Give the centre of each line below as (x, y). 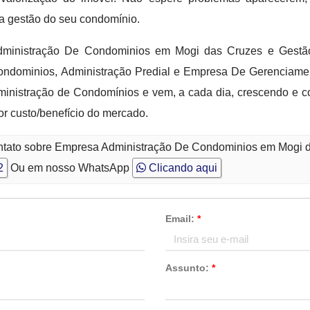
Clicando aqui (181, 168)
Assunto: (188, 268)
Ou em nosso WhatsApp (70, 168)
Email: (181, 219)
